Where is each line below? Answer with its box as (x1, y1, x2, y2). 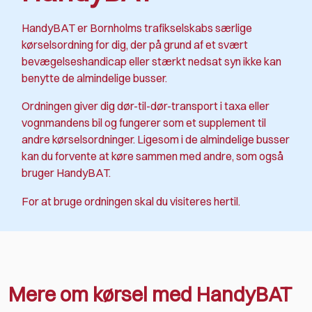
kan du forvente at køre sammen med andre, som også (22, 149, 284, 164)
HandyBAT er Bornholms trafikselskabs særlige (22, 20, 253, 35)
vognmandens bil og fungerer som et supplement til (22, 116, 267, 130)
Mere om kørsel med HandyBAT (8, 282, 292, 307)
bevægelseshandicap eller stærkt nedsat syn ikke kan (22, 54, 282, 68)
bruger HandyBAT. (22, 166, 111, 180)
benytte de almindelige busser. (22, 70, 168, 85)
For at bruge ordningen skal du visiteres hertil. (22, 194, 241, 209)
